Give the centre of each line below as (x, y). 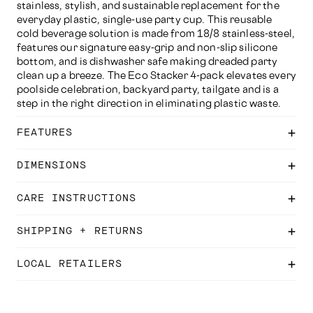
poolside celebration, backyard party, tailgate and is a (148, 89)
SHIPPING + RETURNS (80, 231)
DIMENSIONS (52, 166)
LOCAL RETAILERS (70, 264)
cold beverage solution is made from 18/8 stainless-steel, (156, 33)
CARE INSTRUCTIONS (77, 198)
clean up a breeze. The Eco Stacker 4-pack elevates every (156, 75)
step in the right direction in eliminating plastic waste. (149, 103)
